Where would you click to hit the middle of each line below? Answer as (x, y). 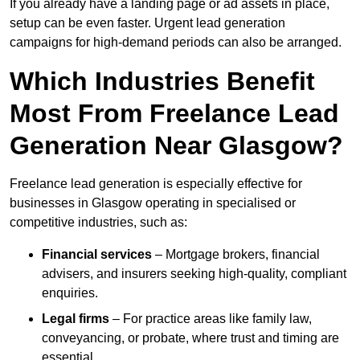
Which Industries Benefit (162, 82)
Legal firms (76, 319)
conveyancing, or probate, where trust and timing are (190, 338)
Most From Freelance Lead (174, 114)
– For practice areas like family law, (211, 319)
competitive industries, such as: (98, 223)
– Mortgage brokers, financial (236, 255)
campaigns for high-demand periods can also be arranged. (176, 43)
